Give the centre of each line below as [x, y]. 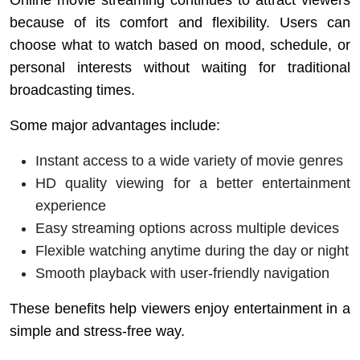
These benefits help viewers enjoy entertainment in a [180, 309]
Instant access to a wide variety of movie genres [189, 161]
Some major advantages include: [115, 125]
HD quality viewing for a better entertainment [193, 183]
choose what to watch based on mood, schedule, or [180, 45]
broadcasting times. [72, 90]
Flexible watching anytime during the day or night [192, 251]
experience [71, 206]
